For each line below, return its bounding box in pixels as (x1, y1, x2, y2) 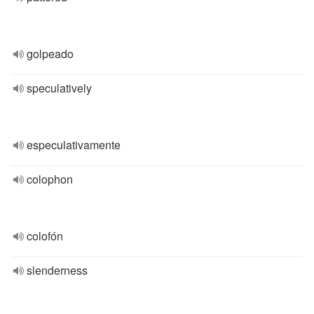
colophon (27, 171, 73, 187)
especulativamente (27, 137, 121, 153)
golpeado (27, 46, 74, 62)
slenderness (27, 262, 88, 278)
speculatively (27, 80, 92, 96)
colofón (27, 228, 63, 244)
